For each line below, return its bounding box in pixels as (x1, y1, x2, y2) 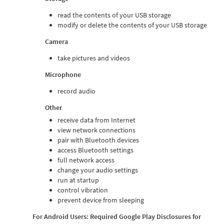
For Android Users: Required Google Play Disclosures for (32, 211, 201, 221)
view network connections (57, 125, 135, 134)
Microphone (45, 69, 81, 79)
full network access (57, 155, 114, 164)
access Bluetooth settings (57, 145, 133, 154)
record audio (57, 86, 95, 95)
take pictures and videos (57, 53, 130, 62)
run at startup (57, 175, 99, 184)
